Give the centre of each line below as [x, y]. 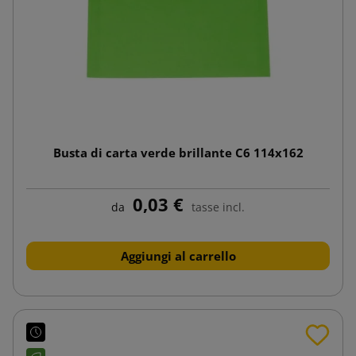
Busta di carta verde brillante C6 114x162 [178, 152]
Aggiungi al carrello [178, 255]
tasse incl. [218, 207]
